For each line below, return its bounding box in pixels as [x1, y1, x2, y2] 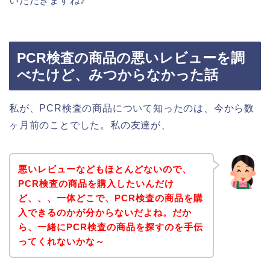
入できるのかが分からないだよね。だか [17, 207, 192, 218]
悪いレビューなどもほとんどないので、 [17, 163, 192, 174]
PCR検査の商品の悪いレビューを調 [17, 50, 245, 66]
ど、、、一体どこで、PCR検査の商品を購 [17, 192, 203, 203]
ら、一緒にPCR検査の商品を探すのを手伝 [17, 221, 203, 232]
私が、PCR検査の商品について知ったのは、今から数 [9, 103, 254, 114]
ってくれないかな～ [17, 236, 105, 246]
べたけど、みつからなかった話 [17, 67, 218, 83]
